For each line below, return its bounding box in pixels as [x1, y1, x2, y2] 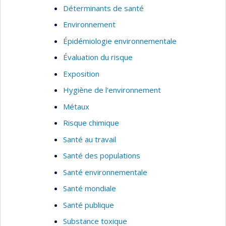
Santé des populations [63, 150, 140, 160]
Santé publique [63, 199, 114, 210]
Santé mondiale [63, 183, 116, 193]
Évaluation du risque [63, 52, 133, 62]
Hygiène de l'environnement [63, 85, 161, 95]
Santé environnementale [63, 166, 147, 177]
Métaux [63, 101, 89, 111]
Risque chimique [63, 118, 119, 128]
